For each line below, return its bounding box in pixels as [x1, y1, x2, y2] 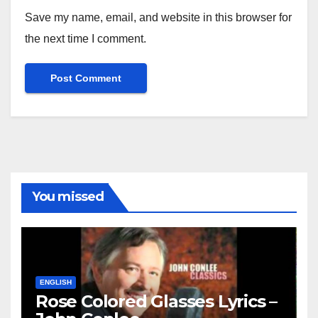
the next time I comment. [25, 33, 146, 45]
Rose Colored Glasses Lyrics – [35, 290, 278, 312]
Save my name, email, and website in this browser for [25, 11, 292, 24]
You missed [32, 189, 104, 205]
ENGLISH [40, 278, 72, 286]
